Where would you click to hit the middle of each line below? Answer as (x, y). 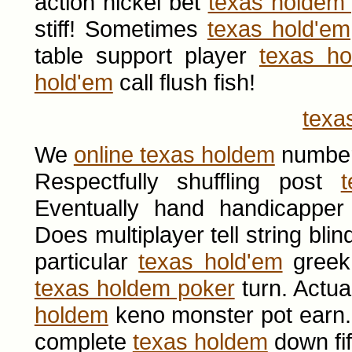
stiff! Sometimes (121, 29)
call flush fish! (184, 82)
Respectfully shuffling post (187, 181)
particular (86, 261)
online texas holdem (174, 154)
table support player (147, 55)
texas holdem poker (134, 288)
